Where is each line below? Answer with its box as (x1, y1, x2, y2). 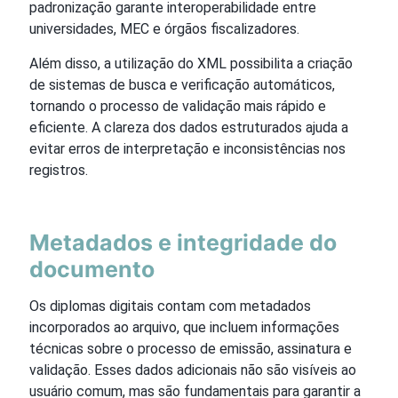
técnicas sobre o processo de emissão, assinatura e (29, 339, 352, 357)
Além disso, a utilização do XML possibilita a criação (29, 54, 353, 72)
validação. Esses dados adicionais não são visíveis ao (29, 361, 356, 378)
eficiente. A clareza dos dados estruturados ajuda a (29, 118, 348, 136)
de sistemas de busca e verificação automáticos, (29, 76, 335, 93)
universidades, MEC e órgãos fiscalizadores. (29, 20, 299, 37)
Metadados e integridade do (29, 228, 337, 256)
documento (29, 255, 155, 283)
